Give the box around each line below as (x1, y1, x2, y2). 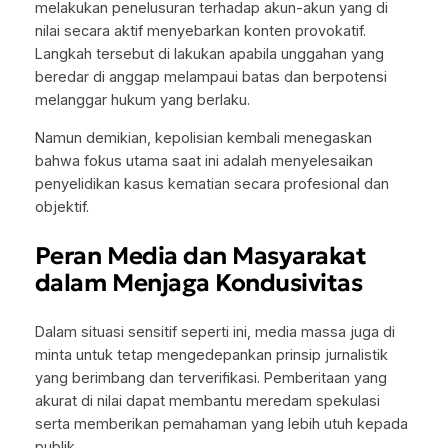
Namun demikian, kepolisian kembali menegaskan (34, 128, 372, 147)
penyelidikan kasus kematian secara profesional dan (34, 174, 389, 193)
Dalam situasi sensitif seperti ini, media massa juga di (34, 323, 395, 342)
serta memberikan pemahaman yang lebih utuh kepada (34, 415, 408, 434)
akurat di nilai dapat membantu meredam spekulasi (34, 392, 380, 411)
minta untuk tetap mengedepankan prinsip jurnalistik (34, 346, 388, 365)
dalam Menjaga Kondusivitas (34, 268, 363, 298)
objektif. (34, 197, 89, 216)
